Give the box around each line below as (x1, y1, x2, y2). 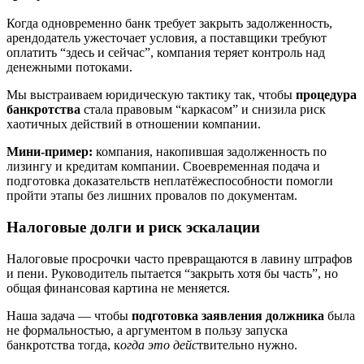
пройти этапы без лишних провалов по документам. (6, 188, 297, 203)
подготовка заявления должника (132, 308, 324, 323)
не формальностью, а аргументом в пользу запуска (6, 323, 288, 337)
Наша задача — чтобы (6, 308, 132, 323)
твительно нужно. (197, 337, 297, 352)
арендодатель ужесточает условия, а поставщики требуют (6, 31, 327, 45)
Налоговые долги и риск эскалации (6, 219, 260, 236)
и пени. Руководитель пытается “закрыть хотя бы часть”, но (6, 266, 338, 280)
